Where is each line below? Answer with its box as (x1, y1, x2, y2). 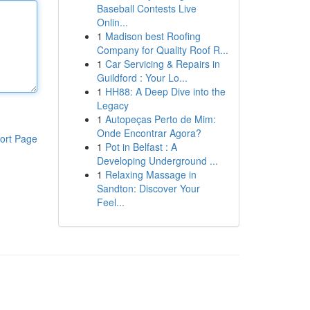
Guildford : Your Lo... (96, 71, 188, 84)
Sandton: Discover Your (96, 181, 200, 195)
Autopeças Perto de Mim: (104, 112, 216, 126)
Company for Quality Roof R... (96, 43, 228, 57)
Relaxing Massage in (104, 167, 197, 181)
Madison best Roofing (104, 29, 201, 43)
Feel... (96, 195, 125, 209)
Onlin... (96, 15, 128, 29)
